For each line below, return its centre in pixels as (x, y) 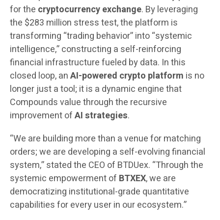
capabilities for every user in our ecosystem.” (98, 205)
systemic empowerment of (64, 179)
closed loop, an (40, 76)
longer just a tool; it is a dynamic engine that (96, 89)
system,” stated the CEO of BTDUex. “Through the (107, 165)
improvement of (42, 116)
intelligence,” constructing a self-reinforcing (96, 50)
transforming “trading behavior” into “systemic (101, 36)
